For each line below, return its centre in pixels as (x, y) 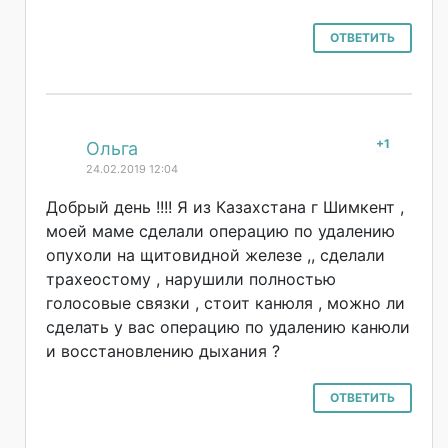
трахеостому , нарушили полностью (191, 278)
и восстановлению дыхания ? (163, 350)
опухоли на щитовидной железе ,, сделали (215, 254)
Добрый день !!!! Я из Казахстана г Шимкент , (225, 206)
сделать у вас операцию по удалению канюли (228, 326)
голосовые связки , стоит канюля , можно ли (225, 302)
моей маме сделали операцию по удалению (220, 230)
